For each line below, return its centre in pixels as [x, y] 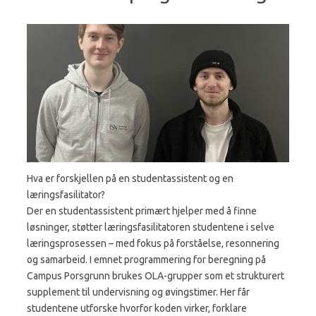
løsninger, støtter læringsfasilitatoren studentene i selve [151, 227]
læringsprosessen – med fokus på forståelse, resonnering [153, 243]
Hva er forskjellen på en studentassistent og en [130, 178]
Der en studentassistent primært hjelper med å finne [142, 211]
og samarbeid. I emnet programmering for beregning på [146, 260]
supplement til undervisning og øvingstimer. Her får [138, 292]
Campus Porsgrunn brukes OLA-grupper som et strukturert [156, 276]
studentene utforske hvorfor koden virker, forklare [137, 308]
